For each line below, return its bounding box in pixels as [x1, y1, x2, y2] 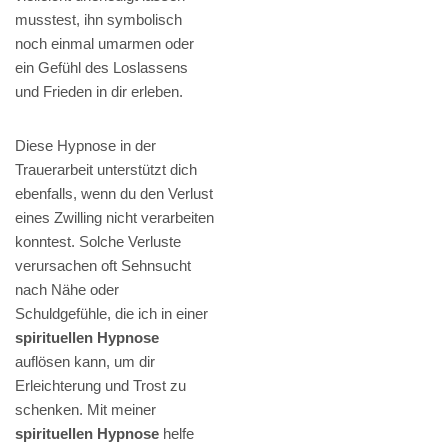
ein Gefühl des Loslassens [15, 59, 188, 77]
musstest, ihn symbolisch [15, 11, 182, 29]
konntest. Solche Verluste [15, 233, 181, 251]
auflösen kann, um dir [15, 353, 155, 371]
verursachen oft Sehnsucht [15, 257, 191, 275]
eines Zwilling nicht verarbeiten [15, 209, 214, 227]
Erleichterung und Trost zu [15, 377, 186, 395]
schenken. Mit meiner [15, 401, 156, 419]
